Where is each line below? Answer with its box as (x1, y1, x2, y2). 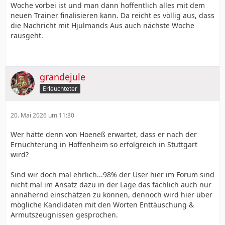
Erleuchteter (43, 84, 77, 93)
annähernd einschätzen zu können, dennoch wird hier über (11, 190, 212, 199)
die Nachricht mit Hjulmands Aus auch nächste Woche (11, 21, 194, 30)
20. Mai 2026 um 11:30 (11, 111, 74, 120)
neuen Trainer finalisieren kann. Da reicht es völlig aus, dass (11, 11, 214, 20)
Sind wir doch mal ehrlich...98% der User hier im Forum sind (11, 170, 214, 179)
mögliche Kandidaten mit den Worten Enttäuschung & (11, 200, 194, 209)
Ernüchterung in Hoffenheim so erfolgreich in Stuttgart (11, 140, 197, 149)
